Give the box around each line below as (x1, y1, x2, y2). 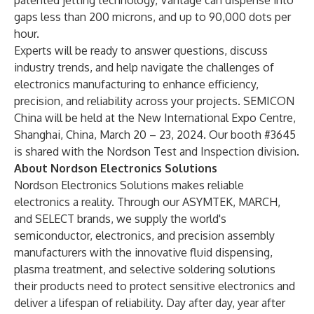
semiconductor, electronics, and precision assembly (14, 228, 275, 243)
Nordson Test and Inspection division (107, 144, 296, 158)
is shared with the (14, 144, 107, 158)
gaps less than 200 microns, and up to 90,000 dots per (14, 10, 291, 24)
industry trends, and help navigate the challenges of (14, 60, 274, 74)
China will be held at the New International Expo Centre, (14, 111, 296, 125)
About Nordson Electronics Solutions (14, 161, 217, 175)
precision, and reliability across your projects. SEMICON (14, 94, 294, 108)
